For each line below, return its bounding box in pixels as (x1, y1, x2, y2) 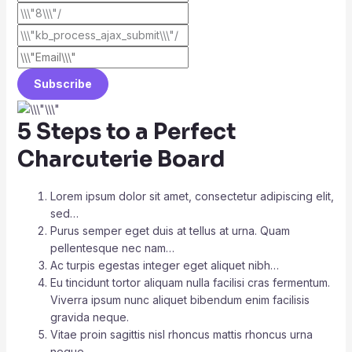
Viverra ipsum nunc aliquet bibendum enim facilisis (49, 293, 310, 307)
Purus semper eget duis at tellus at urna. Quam (49, 224, 290, 238)
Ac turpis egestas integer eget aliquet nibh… (49, 258, 279, 273)
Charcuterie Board (16, 145, 225, 173)
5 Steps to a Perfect (16, 117, 236, 145)
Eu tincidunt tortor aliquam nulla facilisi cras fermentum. (49, 276, 330, 290)
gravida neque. (49, 310, 132, 324)
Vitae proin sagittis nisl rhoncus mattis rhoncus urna (49, 328, 313, 342)
